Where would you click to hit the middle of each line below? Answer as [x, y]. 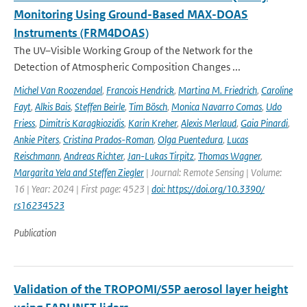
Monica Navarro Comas [217, 107]
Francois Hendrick [140, 90]
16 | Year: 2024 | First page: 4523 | [83, 189]
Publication [35, 233]
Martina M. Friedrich [218, 90]
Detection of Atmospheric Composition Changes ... [127, 67]
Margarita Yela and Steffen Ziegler [79, 172]
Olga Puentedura [190, 139]
